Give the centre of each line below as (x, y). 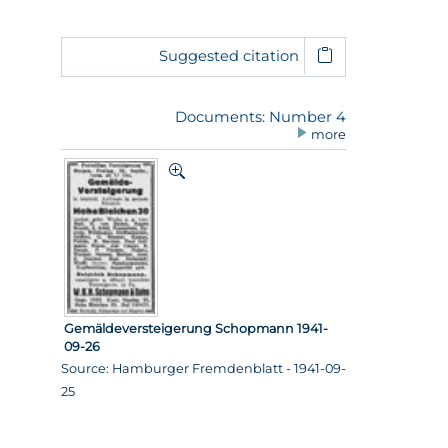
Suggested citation (228, 55)
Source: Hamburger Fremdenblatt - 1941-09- (203, 369)
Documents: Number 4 (260, 116)
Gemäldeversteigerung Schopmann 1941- (196, 329)
